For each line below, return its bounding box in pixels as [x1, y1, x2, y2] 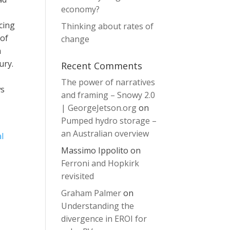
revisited [61, 170, 94, 182]
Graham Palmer [61, 187, 122, 199]
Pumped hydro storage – [61, 115, 157, 126]
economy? [61, 4, 100, 15]
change [61, 33, 90, 45]
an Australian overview [61, 128, 149, 139]
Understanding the [61, 200, 135, 212]
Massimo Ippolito [61, 145, 129, 156]
